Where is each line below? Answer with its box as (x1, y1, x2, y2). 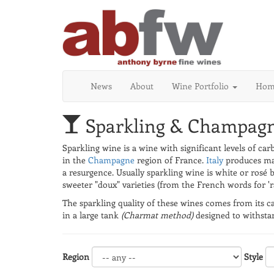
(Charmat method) (121, 209, 193, 221)
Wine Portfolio (172, 80, 231, 92)
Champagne (88, 154, 135, 166)
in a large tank (62, 209, 121, 221)
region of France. (135, 154, 206, 166)
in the (62, 154, 88, 166)
